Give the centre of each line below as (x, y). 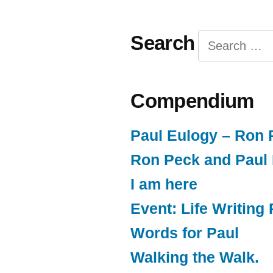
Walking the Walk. (195, 258)
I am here (164, 185)
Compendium (192, 101)
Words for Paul (185, 233)
